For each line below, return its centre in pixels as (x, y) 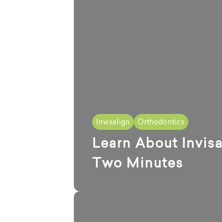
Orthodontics (161, 122)
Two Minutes (138, 163)
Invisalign (113, 122)
